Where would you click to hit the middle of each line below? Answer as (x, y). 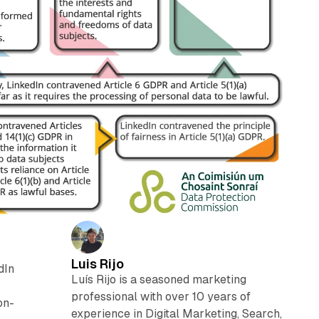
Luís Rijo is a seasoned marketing (158, 279)
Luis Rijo (97, 263)
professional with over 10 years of (161, 296)
